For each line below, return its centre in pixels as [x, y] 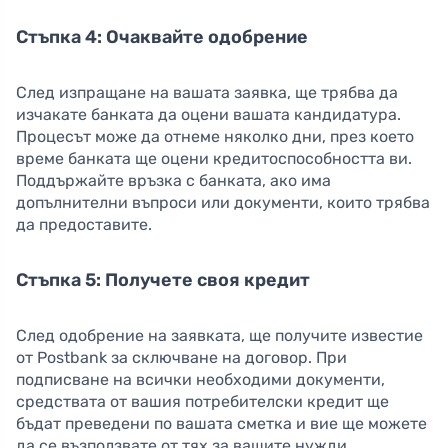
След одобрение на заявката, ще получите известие [219, 336]
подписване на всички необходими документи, [200, 380]
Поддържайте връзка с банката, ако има [173, 181]
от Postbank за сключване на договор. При [181, 358]
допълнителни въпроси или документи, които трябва [223, 203]
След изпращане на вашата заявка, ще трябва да [207, 93]
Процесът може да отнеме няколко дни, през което [215, 137]
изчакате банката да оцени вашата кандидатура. [208, 115]
